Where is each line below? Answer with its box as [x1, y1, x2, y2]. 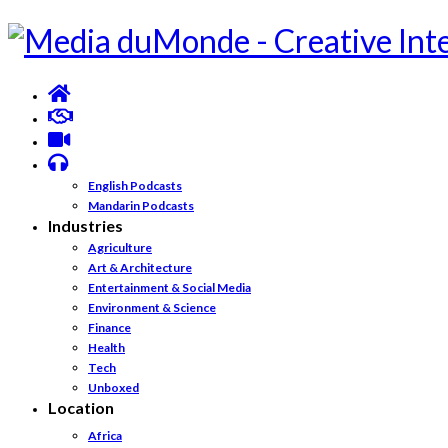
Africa [88, 428, 122, 443]
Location [48, 398, 114, 417]
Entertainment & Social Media [88, 280, 251, 295]
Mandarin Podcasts [88, 198, 194, 213]
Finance [88, 320, 131, 335]
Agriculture [88, 240, 152, 255]
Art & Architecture [88, 260, 192, 275]
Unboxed [88, 380, 139, 395]
